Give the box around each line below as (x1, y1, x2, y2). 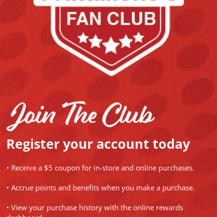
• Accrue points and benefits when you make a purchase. (6, 182, 195, 192)
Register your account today (6, 134, 190, 153)
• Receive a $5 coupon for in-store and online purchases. (6, 162, 194, 172)
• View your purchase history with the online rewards (6, 202, 183, 212)
